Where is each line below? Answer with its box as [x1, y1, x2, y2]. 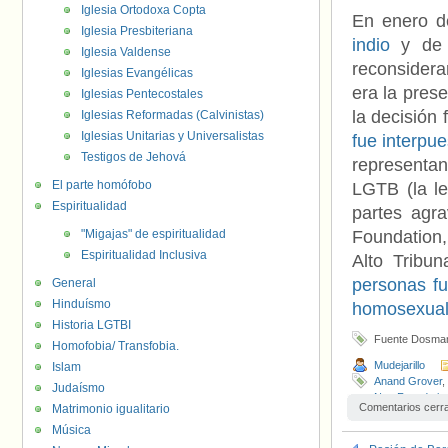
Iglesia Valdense [81, 45, 171, 59]
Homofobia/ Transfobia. [52, 339, 179, 353]
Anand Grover [374, 375, 442, 387]
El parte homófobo [52, 178, 152, 192]
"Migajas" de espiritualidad [81, 227, 226, 241]
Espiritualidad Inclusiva [81, 248, 207, 262]
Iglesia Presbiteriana [81, 24, 193, 38]
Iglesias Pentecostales [81, 87, 203, 101]
